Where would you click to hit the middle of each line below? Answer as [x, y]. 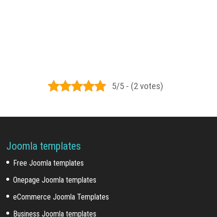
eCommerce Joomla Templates [61, 197]
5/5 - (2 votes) [138, 86]
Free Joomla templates [49, 163]
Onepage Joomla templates [55, 180]
